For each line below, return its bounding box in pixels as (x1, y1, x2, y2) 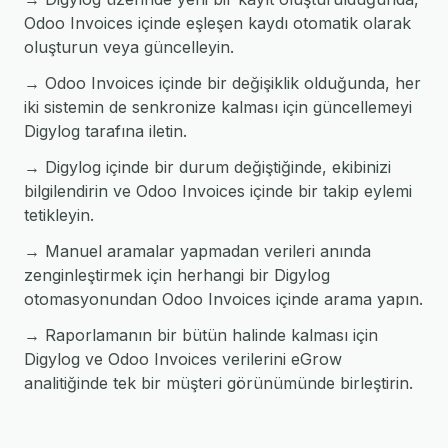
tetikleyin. (24, 205, 94, 225)
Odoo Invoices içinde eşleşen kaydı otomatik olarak (24, 13, 411, 33)
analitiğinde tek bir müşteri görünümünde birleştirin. (24, 373, 413, 393)
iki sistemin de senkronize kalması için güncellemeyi (24, 97, 412, 117)
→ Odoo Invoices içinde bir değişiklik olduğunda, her (24, 73, 421, 93)
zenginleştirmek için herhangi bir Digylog (24, 265, 330, 285)
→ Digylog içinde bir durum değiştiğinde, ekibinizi (24, 157, 391, 177)
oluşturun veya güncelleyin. (24, 37, 234, 57)
